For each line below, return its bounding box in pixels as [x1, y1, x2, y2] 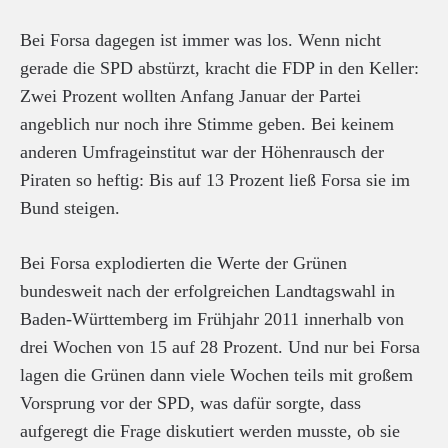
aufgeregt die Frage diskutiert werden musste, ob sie [20, 421, 400, 442]
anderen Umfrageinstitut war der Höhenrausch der [20, 142, 384, 163]
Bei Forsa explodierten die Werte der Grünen [20, 253, 347, 274]
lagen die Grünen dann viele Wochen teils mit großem [20, 365, 413, 386]
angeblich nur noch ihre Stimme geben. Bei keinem [20, 114, 394, 135]
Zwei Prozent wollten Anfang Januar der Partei [20, 86, 361, 107]
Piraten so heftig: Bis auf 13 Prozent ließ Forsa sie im [20, 170, 410, 191]
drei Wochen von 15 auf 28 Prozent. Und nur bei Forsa [20, 337, 420, 358]
